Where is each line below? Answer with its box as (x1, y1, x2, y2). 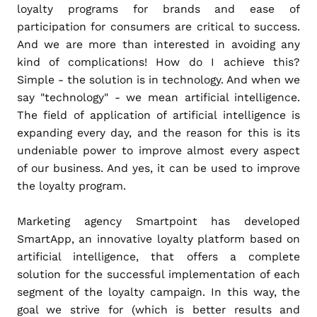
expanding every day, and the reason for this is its (16, 125, 301, 139)
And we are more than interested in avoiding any (16, 37, 301, 51)
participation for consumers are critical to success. (16, 19, 301, 33)
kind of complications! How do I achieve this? (16, 54, 301, 69)
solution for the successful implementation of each (16, 267, 301, 281)
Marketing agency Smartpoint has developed (16, 214, 301, 228)
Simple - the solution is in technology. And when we (16, 72, 301, 86)
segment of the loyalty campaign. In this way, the (16, 284, 301, 299)
